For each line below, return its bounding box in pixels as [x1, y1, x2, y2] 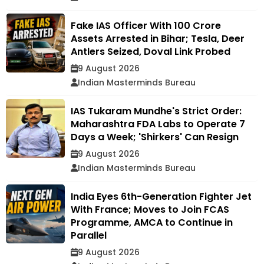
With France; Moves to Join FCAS [71, 202, 229, 216]
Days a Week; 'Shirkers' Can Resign [71, 130, 239, 144]
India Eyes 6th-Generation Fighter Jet [71, 189, 252, 203]
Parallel [71, 228, 107, 242]
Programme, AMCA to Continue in [71, 215, 233, 229]
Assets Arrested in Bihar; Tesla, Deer [71, 31, 245, 45]
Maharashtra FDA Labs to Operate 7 [71, 117, 245, 131]
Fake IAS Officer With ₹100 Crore [71, 18, 221, 32]
